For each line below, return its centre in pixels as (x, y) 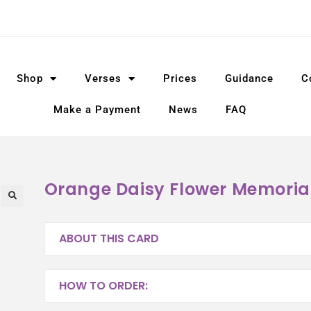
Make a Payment (98, 110)
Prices (180, 79)
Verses (103, 79)
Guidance (249, 79)
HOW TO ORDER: (103, 285)
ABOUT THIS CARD (109, 238)
